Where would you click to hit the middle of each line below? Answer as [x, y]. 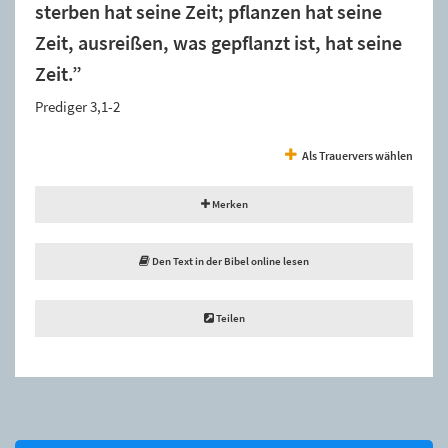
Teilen [229, 317]
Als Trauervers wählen [357, 155]
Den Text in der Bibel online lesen [229, 260]
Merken [228, 203]
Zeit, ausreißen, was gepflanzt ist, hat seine [218, 42]
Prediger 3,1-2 [77, 106]
